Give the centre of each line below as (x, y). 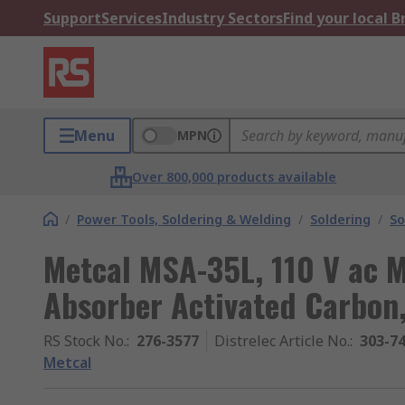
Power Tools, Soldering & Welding (184, 219)
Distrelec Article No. (282, 341)
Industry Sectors (222, 18)
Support (72, 18)
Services (132, 18)
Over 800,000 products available (235, 177)
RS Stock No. (85, 341)
